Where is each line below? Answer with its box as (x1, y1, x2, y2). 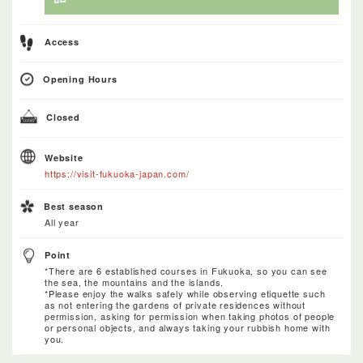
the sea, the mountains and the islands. (45, 275, 224, 289)
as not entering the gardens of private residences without (45, 298, 306, 312)
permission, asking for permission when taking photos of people (45, 310, 335, 323)
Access (45, 36, 79, 49)
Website (45, 152, 83, 164)
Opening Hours (43, 73, 117, 86)
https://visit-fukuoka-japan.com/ (45, 167, 190, 181)
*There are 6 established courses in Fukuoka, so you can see (45, 264, 327, 278)
